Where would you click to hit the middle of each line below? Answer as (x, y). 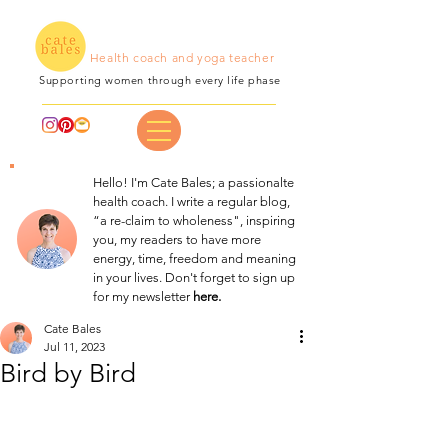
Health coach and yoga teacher (182, 57)
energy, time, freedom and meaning (194, 258)
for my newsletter (141, 296)
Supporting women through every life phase (160, 80)
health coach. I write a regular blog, (191, 201)
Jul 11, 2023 (74, 346)
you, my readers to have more (177, 239)
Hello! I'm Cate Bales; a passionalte (193, 182)
